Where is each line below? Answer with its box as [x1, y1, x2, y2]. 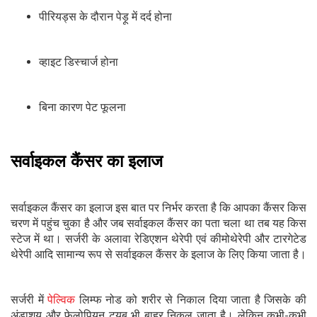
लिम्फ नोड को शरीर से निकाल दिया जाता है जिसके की [75, 293, 307, 307]
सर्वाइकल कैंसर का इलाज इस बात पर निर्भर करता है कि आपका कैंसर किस [11, 201, 306, 215]
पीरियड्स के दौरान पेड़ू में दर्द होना [39, 10, 172, 24]
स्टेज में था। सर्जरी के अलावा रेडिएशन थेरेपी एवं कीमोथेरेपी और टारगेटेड [11, 232, 306, 246]
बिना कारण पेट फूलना [39, 100, 126, 115]
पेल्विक [47, 293, 76, 307]
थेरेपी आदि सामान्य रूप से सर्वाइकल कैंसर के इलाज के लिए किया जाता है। [11, 248, 306, 262]
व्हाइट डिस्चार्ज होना [39, 55, 118, 69]
